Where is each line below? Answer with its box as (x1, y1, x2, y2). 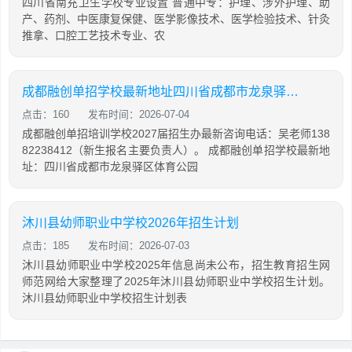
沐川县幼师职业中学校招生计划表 (22, 291, 187, 304)
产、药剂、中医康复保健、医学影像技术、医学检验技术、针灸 (22, 13, 330, 25)
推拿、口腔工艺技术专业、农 (22, 29, 165, 42)
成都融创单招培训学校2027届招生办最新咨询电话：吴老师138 (22, 127, 330, 140)
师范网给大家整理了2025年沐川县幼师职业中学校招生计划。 (22, 275, 330, 288)
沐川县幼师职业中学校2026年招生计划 (22, 216, 239, 229)
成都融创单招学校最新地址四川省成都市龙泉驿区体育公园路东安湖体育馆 (286, 85, 299, 98)
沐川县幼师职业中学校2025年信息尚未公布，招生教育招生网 (22, 258, 330, 271)
